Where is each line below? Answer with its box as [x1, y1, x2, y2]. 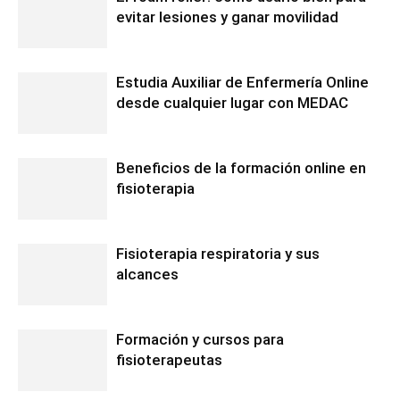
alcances [116, 264, 179, 283]
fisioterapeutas [116, 350, 222, 369]
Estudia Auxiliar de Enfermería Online [116, 72, 369, 91]
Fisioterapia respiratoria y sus [116, 244, 320, 262]
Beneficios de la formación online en [116, 158, 366, 177]
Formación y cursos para [116, 329, 284, 348]
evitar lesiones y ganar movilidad [116, 7, 338, 26]
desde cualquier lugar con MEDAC [116, 93, 348, 112]
